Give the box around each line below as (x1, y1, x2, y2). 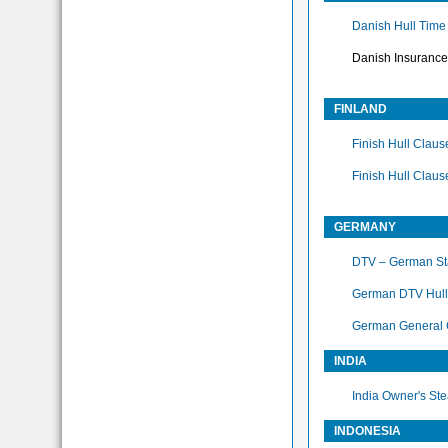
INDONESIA (334, 424, 402, 439)
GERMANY (334, 220, 397, 235)
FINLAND (334, 102, 388, 117)
